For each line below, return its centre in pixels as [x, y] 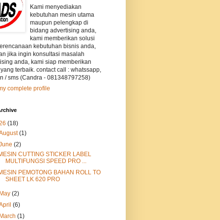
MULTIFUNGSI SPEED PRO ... [46, 161]
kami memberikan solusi [62, 39]
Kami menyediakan [56, 7]
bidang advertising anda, [63, 31]
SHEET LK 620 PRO [32, 179]
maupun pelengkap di [59, 23]
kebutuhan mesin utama [62, 15]
